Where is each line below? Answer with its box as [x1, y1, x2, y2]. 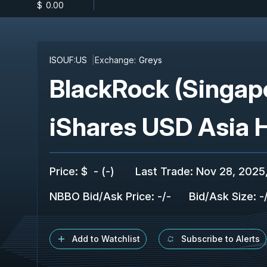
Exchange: [95, 55, 136, 65]
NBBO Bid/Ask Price [49, 190, 151, 203]
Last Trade [135, 165, 190, 178]
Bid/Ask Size [189, 190, 253, 203]
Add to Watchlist [72, 234, 140, 244]
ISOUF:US [49, 55, 87, 65]
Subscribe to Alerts [181, 234, 260, 244]
